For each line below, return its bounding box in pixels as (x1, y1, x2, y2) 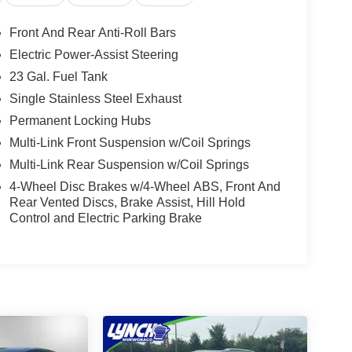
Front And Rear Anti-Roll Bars (9, 26, 176, 40)
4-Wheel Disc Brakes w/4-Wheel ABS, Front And (9, 180, 280, 194)
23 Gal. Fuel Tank (9, 70, 108, 84)
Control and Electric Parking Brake (9, 211, 202, 225)
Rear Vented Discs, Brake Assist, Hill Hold (9, 196, 245, 210)
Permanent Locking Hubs (9, 114, 151, 128)
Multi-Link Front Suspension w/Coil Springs (9, 136, 251, 150)
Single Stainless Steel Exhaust (9, 92, 181, 106)
